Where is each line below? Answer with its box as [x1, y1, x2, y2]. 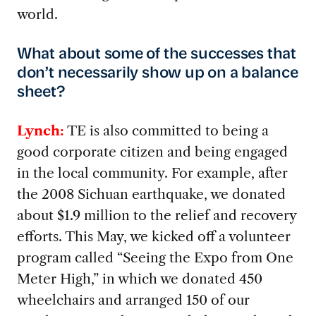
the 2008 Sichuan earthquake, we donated [16, 186, 286, 203]
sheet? [16, 85, 65, 100]
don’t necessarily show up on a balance [16, 66, 298, 81]
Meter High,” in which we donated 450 [16, 270, 262, 288]
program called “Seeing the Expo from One [16, 249, 293, 267]
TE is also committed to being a [63, 122, 269, 140]
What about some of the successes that [16, 47, 296, 62]
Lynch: [16, 122, 64, 140]
